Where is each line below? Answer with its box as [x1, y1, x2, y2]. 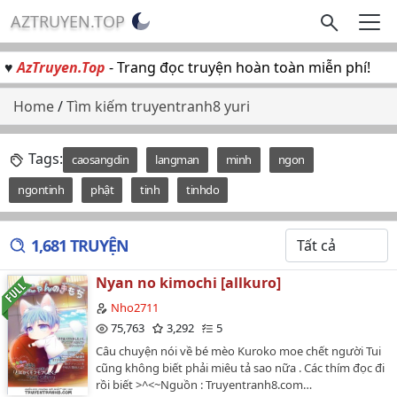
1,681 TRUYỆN [31, 235, 128, 256]
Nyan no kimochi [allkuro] [96, 273, 281, 292]
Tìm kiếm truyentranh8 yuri [66, 97, 250, 116]
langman [155, 152, 199, 167]
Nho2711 [111, 300, 159, 315]
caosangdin [72, 152, 128, 167]
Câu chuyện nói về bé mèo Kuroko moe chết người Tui [96, 342, 381, 359]
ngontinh [18, 182, 64, 198]
